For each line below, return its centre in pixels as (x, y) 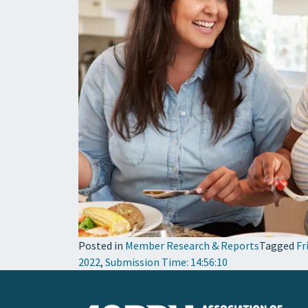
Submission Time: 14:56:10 (166, 262)
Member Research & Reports (192, 245)
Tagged (278, 245)
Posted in (102, 245)
